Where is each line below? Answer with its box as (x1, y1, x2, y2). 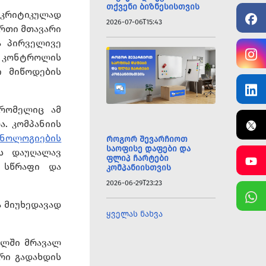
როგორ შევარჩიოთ (106, 134, 188, 144)
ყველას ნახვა (106, 209, 163, 219)
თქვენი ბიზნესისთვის (106, 2, 200, 12)
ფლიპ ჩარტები (106, 153, 169, 163)
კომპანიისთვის (106, 163, 172, 173)
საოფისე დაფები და (106, 144, 191, 154)
